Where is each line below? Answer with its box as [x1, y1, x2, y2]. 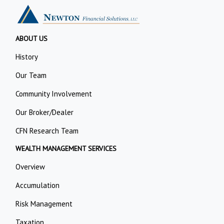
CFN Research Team [15, 126, 79, 136]
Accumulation [15, 180, 60, 190]
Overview [15, 162, 45, 172]
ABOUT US [15, 34, 48, 43]
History [15, 52, 38, 62]
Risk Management [15, 199, 73, 209]
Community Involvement [15, 89, 92, 99]
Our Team [15, 70, 47, 80]
